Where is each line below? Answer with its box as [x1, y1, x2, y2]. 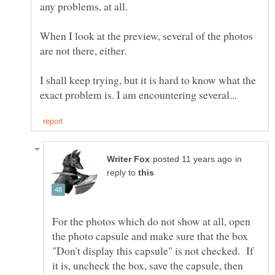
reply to [107, 168, 138, 177]
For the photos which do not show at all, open [52, 213, 250, 228]
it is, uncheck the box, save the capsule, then [52, 257, 243, 273]
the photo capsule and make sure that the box [52, 228, 248, 243]
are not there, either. [40, 42, 126, 58]
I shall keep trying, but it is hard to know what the [40, 72, 256, 87]
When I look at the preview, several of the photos [40, 28, 253, 43]
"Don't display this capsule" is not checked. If [52, 242, 254, 258]
